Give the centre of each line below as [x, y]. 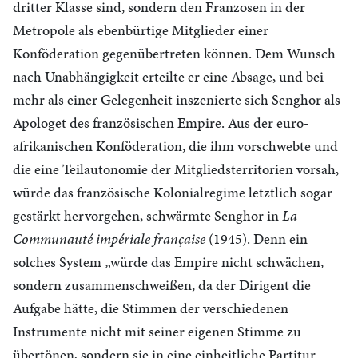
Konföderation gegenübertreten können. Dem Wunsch [174, 53]
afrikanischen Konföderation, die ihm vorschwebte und [175, 146]
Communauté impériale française [109, 239]
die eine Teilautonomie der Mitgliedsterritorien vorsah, [176, 169]
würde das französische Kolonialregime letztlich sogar [173, 192]
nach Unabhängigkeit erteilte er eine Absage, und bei [168, 76]
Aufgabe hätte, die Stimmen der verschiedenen [151, 308]
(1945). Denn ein [257, 239]
